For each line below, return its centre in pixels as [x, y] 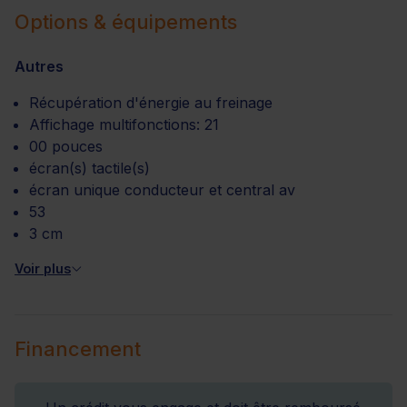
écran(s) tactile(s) [89, 168]
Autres [39, 66]
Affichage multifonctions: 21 [124, 124]
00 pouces [66, 146]
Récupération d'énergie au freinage [151, 103]
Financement [78, 349]
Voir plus [43, 268]
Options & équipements [126, 22]
